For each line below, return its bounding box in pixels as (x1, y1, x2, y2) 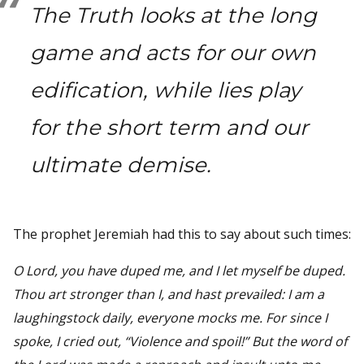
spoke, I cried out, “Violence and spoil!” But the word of (13, 331, 347, 350)
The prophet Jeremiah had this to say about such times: (13, 224, 351, 243)
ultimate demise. (29, 151, 211, 178)
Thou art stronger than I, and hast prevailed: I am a (13, 284, 324, 303)
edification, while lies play (29, 76, 301, 103)
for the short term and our (29, 114, 308, 141)
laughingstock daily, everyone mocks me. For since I (13, 308, 327, 327)
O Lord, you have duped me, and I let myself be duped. (13, 261, 345, 279)
